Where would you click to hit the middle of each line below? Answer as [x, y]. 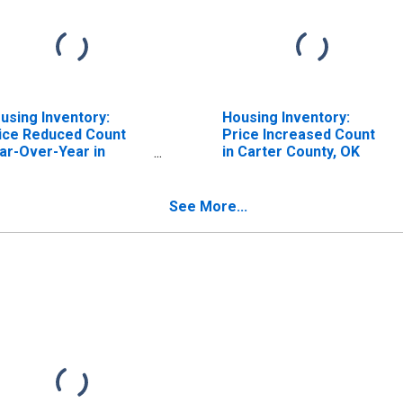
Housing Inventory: [286, 117]
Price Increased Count [298, 134]
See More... [208, 206]
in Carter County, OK [291, 151]
